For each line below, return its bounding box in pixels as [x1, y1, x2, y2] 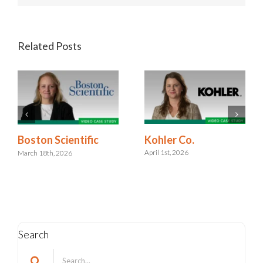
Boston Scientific [18, 133, 99, 147]
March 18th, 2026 [18, 148, 72, 157]
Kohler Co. [144, 133, 194, 146]
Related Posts [18, 39, 82, 52]
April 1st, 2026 [144, 148, 188, 157]
